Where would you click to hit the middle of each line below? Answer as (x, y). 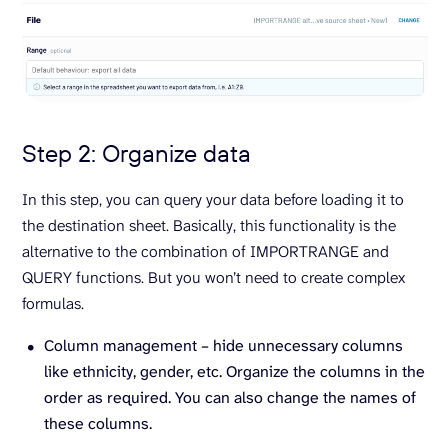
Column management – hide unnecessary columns (223, 346)
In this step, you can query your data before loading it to (213, 200)
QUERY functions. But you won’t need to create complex (213, 278)
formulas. (53, 304)
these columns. (98, 424)
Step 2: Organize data (136, 153)
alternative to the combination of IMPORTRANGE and (205, 252)
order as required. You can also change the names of (230, 398)
